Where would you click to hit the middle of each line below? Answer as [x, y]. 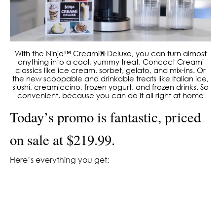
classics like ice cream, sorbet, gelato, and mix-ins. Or [110, 70]
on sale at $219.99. [62, 139]
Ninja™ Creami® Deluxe [89, 53]
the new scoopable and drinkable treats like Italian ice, [110, 78]
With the [30, 53]
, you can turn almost [169, 53]
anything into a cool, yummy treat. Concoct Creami [110, 61]
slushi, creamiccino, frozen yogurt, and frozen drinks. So [110, 87]
